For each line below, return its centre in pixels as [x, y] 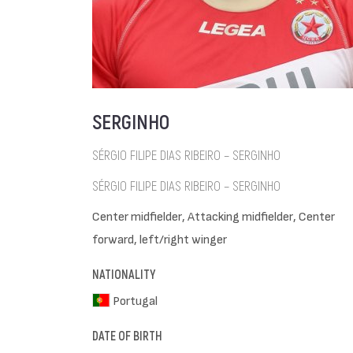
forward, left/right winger [160, 238]
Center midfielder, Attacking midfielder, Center [214, 216]
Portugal [134, 300]
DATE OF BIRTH [127, 336]
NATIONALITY [124, 275]
